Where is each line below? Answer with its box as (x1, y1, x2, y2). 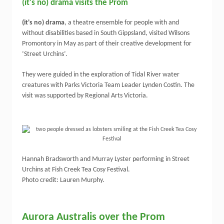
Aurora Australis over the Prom (22, 211, 165, 223)
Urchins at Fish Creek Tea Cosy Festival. (22, 166, 130, 173)
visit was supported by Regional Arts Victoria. (22, 92, 148, 99)
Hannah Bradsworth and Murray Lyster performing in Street (22, 155, 189, 163)
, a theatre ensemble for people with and (64, 19, 179, 26)
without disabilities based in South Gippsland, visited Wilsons (22, 29, 189, 37)
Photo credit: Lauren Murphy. (22, 176, 104, 184)
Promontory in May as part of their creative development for (22, 40, 191, 47)
